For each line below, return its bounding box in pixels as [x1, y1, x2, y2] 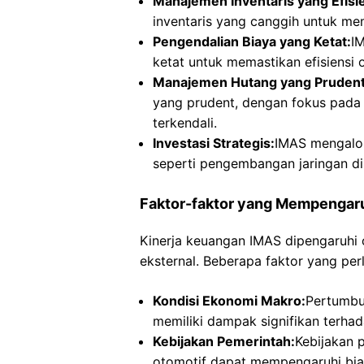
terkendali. [153, 115, 217, 131]
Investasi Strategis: [153, 135, 275, 151]
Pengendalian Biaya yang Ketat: [153, 33, 351, 50]
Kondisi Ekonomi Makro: [153, 292, 305, 309]
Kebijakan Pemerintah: [153, 333, 295, 349]
